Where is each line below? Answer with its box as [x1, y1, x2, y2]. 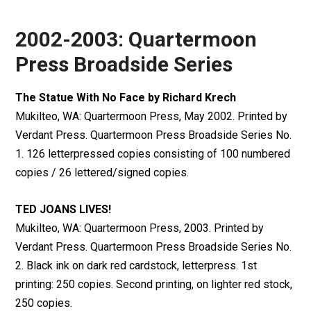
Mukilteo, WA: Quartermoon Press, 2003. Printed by [15, 221, 264, 235]
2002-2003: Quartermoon [15, 27, 258, 51]
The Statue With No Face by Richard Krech [15, 91, 237, 104]
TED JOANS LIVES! [15, 203, 112, 216]
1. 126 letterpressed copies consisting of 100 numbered [15, 147, 291, 160]
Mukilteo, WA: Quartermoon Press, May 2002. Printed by [15, 110, 288, 123]
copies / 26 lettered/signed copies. [15, 166, 190, 179]
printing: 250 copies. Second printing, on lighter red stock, [15, 278, 293, 291]
